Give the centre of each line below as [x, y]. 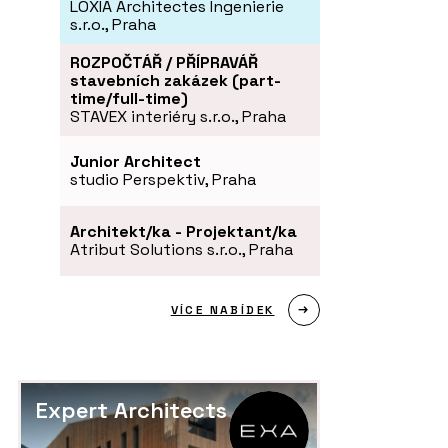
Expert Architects [131, 409]
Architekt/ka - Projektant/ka [183, 231]
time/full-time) [129, 98]
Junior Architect [135, 161]
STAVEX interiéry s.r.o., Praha [178, 116]
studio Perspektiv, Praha [163, 179]
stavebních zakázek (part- [175, 80]
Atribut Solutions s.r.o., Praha [181, 249]
